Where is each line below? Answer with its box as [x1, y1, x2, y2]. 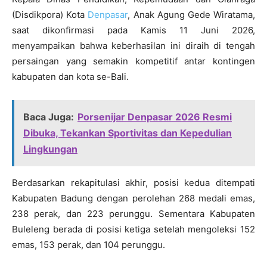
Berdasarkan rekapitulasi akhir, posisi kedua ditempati [12, 177, 255, 189]
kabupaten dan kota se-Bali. [12, 71, 129, 83]
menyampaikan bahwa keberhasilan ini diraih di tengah [12, 40, 255, 52]
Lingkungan [23, 143, 77, 156]
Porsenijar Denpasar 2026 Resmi [77, 111, 232, 123]
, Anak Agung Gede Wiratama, [128, 9, 256, 21]
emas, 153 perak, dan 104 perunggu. [12, 239, 165, 251]
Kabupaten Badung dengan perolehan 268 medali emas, [12, 193, 255, 204]
